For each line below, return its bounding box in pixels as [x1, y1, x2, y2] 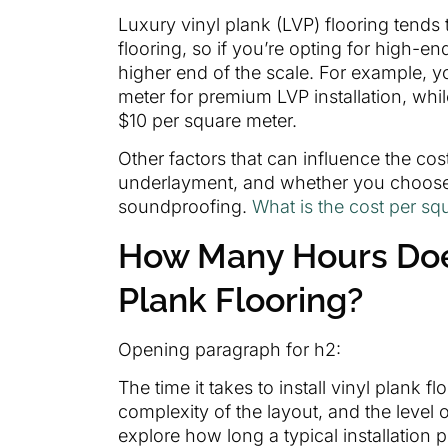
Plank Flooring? [118, 279, 363, 320]
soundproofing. [118, 196, 252, 218]
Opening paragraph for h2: [118, 338, 341, 360]
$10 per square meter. [118, 109, 297, 131]
